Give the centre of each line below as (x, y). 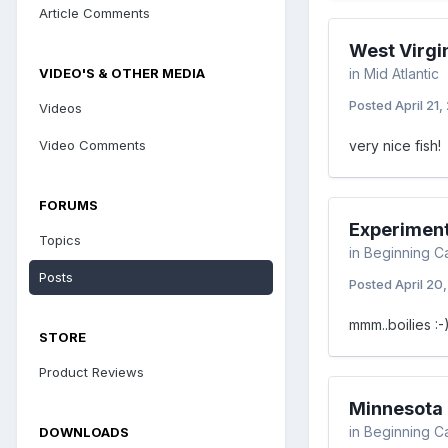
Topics (60, 239)
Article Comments (94, 12)
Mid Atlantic (401, 73)
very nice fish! (395, 145)
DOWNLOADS (84, 431)
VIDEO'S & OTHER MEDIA (122, 72)
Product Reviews (91, 371)
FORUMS (68, 204)
